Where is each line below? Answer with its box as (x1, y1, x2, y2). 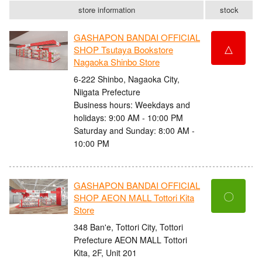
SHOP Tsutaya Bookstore (74, 43, 173, 56)
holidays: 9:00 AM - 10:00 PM (74, 111, 183, 123)
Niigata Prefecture (74, 85, 140, 98)
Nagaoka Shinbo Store (74, 56, 160, 68)
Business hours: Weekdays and (74, 98, 190, 111)
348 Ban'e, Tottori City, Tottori (74, 220, 183, 233)
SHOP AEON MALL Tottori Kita (74, 191, 194, 204)
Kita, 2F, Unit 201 (74, 246, 137, 258)
